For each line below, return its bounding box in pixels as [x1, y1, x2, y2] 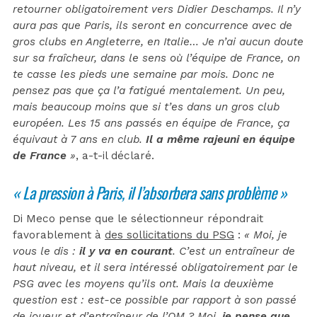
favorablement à [13, 228, 105, 241]
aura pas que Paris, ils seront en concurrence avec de [13, 18, 292, 32]
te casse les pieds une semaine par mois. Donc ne [13, 67, 275, 81]
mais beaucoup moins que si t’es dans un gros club [13, 100, 279, 113]
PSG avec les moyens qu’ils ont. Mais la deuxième [13, 277, 274, 290]
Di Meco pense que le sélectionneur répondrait [13, 212, 263, 225]
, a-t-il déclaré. [76, 149, 154, 162]
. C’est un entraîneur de [173, 244, 295, 258]
